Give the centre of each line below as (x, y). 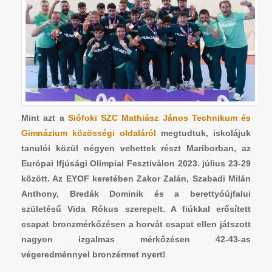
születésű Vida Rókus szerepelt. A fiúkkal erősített (136, 209)
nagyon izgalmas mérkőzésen (118, 239)
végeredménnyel (56, 254)
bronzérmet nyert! (128, 254)
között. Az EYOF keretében (79, 178)
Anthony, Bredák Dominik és (98, 193)
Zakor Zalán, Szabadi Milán (194, 178)
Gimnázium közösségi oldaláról (89, 133)
